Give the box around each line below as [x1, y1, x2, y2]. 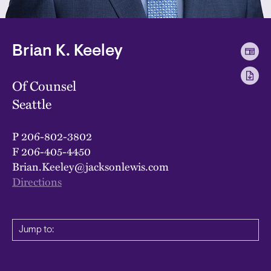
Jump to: [19, 224, 54, 235]
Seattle [12, 93, 51, 114]
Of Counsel [12, 75, 76, 96]
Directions [12, 172, 62, 189]
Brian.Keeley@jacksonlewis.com [12, 157, 169, 174]
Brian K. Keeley [12, 43, 123, 60]
